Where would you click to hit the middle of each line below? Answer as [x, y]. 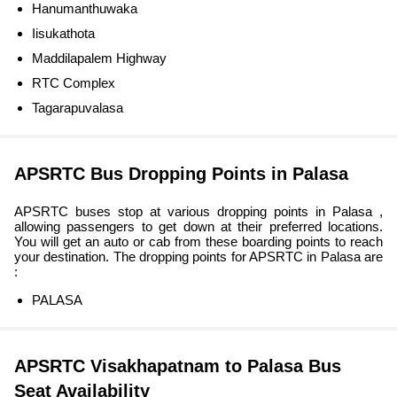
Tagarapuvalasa [78, 108]
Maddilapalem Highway [99, 58]
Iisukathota [63, 34]
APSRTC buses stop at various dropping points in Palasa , [198, 212]
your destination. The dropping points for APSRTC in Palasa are [198, 257]
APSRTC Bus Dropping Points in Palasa [181, 174]
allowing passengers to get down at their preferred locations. [198, 227]
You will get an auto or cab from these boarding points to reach [198, 242]
